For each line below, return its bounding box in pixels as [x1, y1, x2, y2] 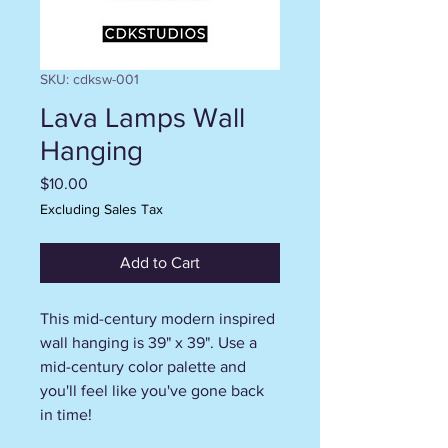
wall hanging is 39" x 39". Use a [40, 333, 257, 351]
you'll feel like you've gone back [40, 381, 264, 399]
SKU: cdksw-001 [40, 70, 139, 87]
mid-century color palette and [40, 357, 246, 375]
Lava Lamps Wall [40, 101, 245, 133]
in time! [40, 405, 96, 423]
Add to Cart [120, 253, 200, 271]
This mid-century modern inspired [40, 309, 275, 327]
